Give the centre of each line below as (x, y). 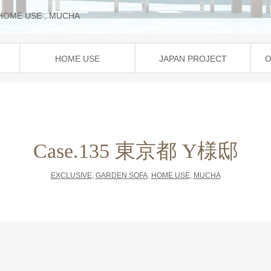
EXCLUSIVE (71, 176)
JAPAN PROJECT (193, 59)
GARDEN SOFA (121, 176)
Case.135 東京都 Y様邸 (135, 151)
